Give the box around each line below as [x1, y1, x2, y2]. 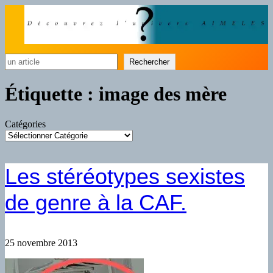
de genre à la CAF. [5, 190, 186, 215]
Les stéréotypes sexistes [5, 163, 245, 189]
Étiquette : [5, 83, 99, 105]
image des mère [99, 83, 227, 105]
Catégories [5, 118, 46, 129]
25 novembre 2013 [5, 237, 77, 248]
